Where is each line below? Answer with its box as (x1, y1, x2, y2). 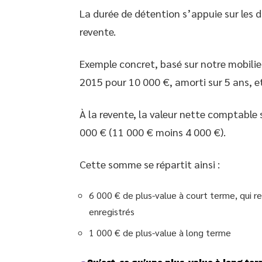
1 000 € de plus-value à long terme (89, 226, 231, 239)
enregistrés (89, 205, 135, 218)
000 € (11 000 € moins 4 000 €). (80, 125, 226, 139)
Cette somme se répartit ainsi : (80, 157, 220, 171)
